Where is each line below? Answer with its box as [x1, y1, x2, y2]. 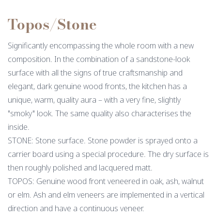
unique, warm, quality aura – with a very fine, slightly [8, 94, 181, 105]
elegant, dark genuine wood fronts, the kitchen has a [8, 81, 187, 92]
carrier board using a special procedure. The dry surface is [8, 149, 209, 159]
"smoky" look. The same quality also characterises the [8, 108, 191, 119]
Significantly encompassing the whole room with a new [8, 40, 194, 51]
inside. [8, 122, 30, 132]
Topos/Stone [8, 13, 97, 35]
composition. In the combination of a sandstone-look [8, 54, 190, 64]
